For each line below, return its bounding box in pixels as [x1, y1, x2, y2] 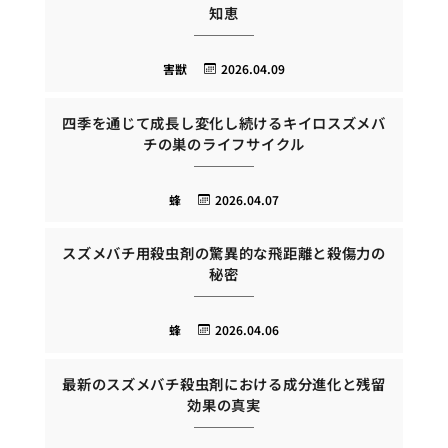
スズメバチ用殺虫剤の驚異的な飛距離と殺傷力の [62, 242, 386, 264]
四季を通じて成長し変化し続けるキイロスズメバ [62, 111, 386, 133]
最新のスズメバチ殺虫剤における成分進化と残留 [62, 373, 386, 394]
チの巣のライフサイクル [143, 132, 305, 154]
